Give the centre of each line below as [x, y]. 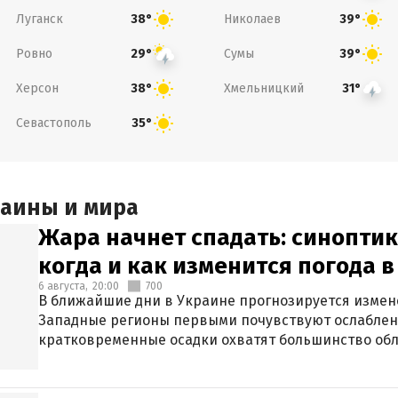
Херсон [37, 88]
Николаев [252, 19]
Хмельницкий [264, 88]
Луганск [39, 19]
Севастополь [53, 123]
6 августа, [63, 286]
